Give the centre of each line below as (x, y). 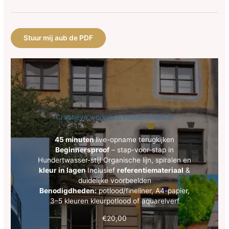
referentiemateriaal (150, 170)
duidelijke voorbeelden (114, 181)
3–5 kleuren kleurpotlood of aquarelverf (114, 201)
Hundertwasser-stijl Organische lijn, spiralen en (114, 160)
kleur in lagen (63, 170)
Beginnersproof (82, 150)
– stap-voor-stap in (142, 150)
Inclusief (102, 170)
